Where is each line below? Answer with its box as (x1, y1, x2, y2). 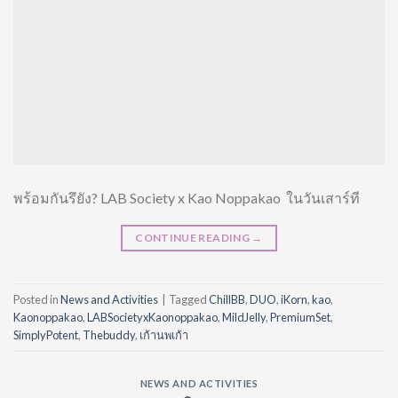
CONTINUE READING (135, 231, 252, 245)
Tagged (169, 291, 209, 306)
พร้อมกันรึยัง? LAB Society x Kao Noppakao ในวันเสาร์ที (13, 189, 360, 207)
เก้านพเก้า (139, 327, 188, 342)
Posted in (13, 291, 60, 306)
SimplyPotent (13, 327, 78, 342)
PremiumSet (270, 309, 330, 324)
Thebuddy (83, 327, 135, 342)
